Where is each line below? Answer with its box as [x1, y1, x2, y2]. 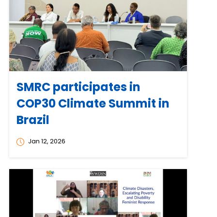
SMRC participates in [16, 79, 141, 95]
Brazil [16, 112, 50, 128]
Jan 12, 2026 [27, 137, 66, 146]
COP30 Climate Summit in [16, 95, 170, 112]
